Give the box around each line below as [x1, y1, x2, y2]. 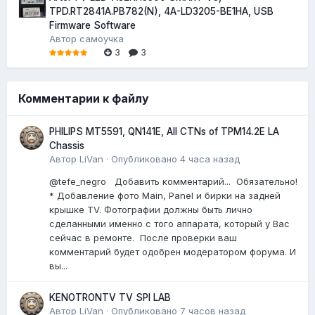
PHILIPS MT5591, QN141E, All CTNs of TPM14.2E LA [49, 125, 279, 137]
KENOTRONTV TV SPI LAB [49, 291, 171, 303]
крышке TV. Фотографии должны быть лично [49, 203, 252, 215]
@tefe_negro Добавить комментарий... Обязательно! [49, 175, 297, 187]
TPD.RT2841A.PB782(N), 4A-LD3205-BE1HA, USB [49, 5, 274, 17]
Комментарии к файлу [18, 91, 149, 105]
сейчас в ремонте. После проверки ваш [49, 231, 237, 243]
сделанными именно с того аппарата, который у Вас [49, 217, 290, 229]
